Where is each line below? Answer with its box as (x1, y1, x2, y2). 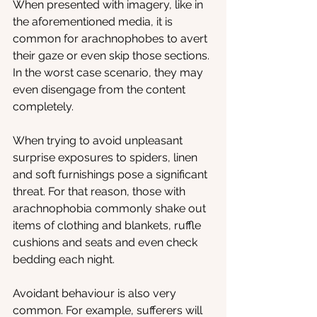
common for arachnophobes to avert (13, 32, 210, 45)
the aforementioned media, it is (13, 15, 175, 28)
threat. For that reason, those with (13, 185, 188, 198)
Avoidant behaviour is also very (13, 287, 179, 300)
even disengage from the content (13, 83, 188, 96)
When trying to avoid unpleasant (13, 134, 185, 147)
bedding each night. (13, 253, 115, 266)
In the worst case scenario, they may (13, 66, 206, 79)
